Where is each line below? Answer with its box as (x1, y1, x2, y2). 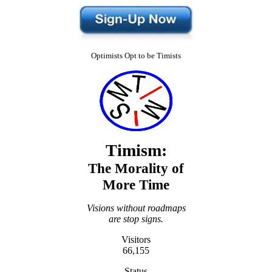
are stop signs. (109, 214, 163, 224)
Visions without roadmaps (86, 203, 186, 213)
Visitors (121, 234, 151, 245)
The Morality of (88, 160, 184, 176)
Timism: (105, 141, 167, 160)
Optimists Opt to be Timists (91, 51, 181, 60)
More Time (103, 177, 169, 192)
